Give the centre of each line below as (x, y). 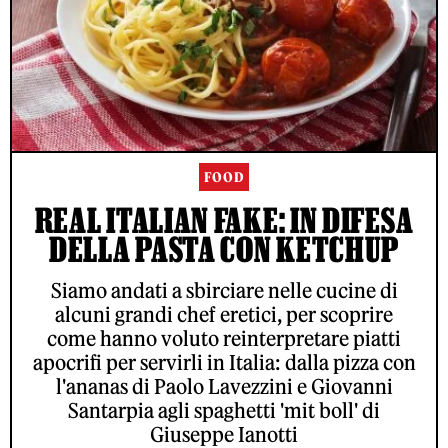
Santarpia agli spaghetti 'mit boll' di (224, 411)
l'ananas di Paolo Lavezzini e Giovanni (224, 387)
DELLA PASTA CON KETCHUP (224, 249)
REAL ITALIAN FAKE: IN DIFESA (224, 220)
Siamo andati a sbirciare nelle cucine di (224, 291)
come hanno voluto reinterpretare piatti (224, 339)
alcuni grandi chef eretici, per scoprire (224, 315)
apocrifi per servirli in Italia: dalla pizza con (224, 363)
